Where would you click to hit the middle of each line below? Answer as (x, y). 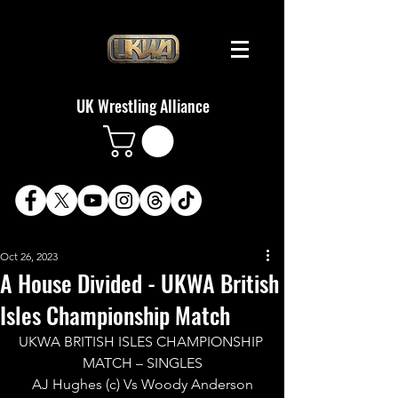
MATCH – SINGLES (142, 362)
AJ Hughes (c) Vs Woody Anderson (142, 384)
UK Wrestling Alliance (143, 106)
